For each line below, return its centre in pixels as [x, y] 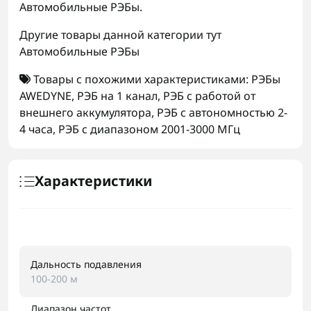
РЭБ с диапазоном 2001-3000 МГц [149, 129]
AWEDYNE [45, 96]
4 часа [36, 129]
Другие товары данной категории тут [120, 35]
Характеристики [93, 181]
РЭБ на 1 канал [117, 96]
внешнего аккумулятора [85, 112]
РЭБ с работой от [209, 96]
